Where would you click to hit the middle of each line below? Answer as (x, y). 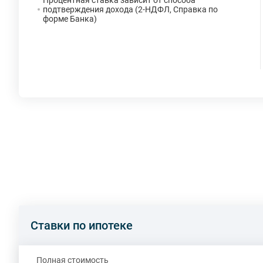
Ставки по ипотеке (82, 225)
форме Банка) (70, 19)
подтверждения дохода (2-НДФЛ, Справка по (130, 9)
